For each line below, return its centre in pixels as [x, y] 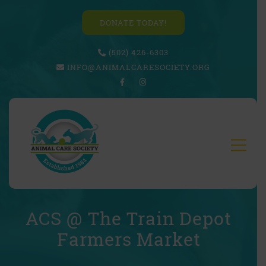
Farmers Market [129, 239]
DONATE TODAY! [133, 23]
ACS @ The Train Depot [129, 218]
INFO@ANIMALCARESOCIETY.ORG [138, 67]
